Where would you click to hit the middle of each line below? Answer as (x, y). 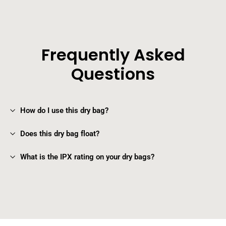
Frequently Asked (113, 55)
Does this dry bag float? (60, 134)
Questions (113, 74)
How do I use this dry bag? (64, 111)
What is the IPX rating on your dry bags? (87, 157)
